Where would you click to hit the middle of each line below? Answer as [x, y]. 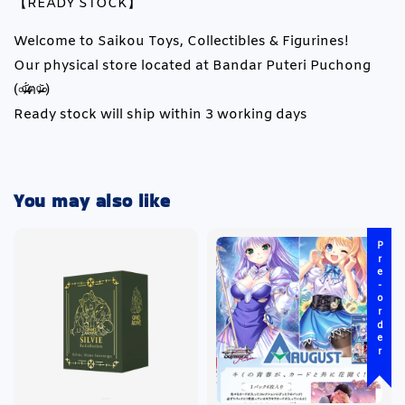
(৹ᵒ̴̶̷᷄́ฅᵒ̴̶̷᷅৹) [32, 90]
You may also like [92, 201]
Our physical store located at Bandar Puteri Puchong [192, 66]
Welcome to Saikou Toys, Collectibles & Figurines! [181, 41]
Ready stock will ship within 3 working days [160, 114]
